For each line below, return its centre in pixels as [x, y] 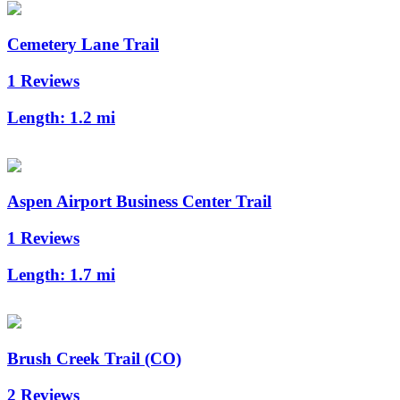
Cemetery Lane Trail [83, 45]
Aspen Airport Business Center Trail [139, 202]
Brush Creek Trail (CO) [94, 359]
